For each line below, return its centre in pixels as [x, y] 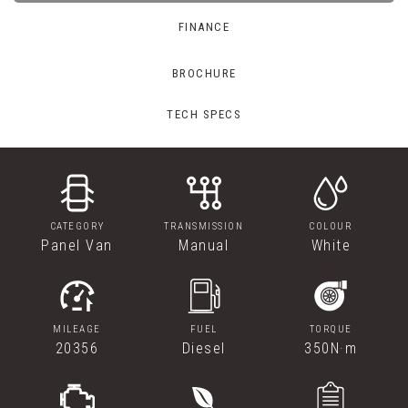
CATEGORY [77, 226]
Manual [204, 245]
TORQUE [331, 329]
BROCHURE [204, 73]
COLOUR [331, 226]
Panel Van [77, 245]
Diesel [204, 348]
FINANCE [204, 27]
